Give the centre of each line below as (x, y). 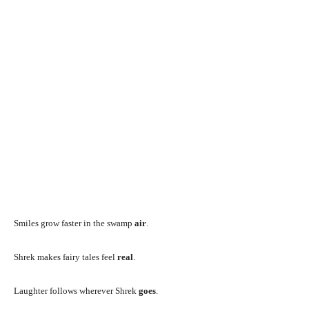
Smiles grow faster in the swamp (74, 223)
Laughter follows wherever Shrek (76, 290)
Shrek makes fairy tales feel (66, 257)
